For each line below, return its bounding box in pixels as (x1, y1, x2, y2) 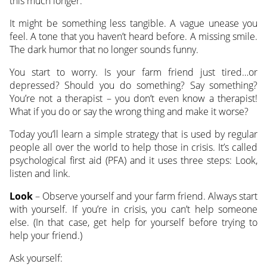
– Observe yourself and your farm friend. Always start (32, 190, 258, 203)
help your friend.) (9, 229, 82, 243)
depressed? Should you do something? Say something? (9, 79, 258, 92)
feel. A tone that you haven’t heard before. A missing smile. (9, 30, 258, 44)
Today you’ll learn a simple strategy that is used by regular (9, 128, 258, 141)
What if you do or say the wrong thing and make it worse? (9, 105, 249, 119)
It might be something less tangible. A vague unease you (9, 17, 258, 30)
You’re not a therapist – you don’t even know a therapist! (9, 92, 258, 105)
